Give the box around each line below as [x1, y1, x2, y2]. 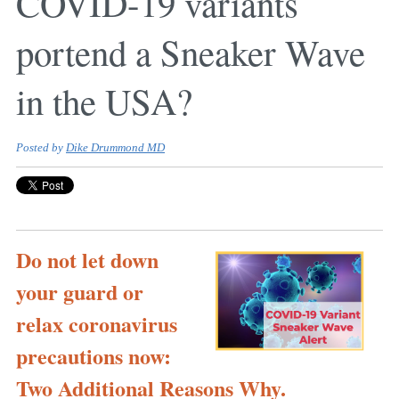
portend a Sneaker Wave [16, 28, 365, 77]
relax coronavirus [16, 308, 177, 340]
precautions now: [16, 340, 171, 372]
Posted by [16, 142, 66, 155]
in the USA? [16, 77, 192, 126]
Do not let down [16, 244, 159, 276]
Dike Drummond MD [66, 142, 165, 155]
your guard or [16, 276, 143, 308]
